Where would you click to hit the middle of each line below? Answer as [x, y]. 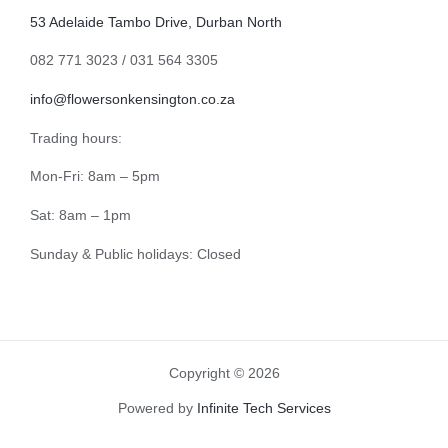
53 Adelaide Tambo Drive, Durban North [156, 22]
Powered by [157, 409]
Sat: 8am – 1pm [80, 216]
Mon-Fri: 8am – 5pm [95, 177]
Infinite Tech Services [263, 409]
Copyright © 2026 [224, 374]
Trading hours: [76, 138]
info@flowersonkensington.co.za [132, 100]
